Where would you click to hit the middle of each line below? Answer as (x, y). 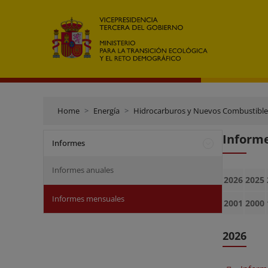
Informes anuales (83, 170)
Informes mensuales (88, 199)
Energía (106, 111)
